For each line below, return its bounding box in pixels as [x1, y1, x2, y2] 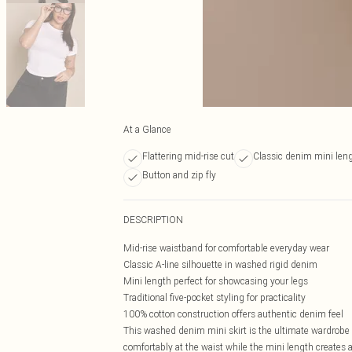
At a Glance [123, 123, 171, 135]
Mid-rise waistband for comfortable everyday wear [123, 242, 329, 254]
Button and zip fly [142, 169, 216, 181]
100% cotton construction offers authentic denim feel [123, 308, 343, 320]
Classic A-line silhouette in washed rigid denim [123, 258, 317, 270]
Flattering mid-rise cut [142, 150, 234, 162]
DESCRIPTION [123, 214, 183, 225]
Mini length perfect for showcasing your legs [123, 275, 308, 287]
